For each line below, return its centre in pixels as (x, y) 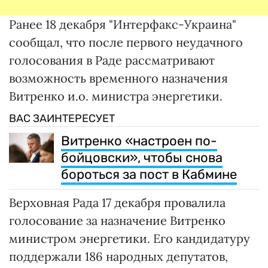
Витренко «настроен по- (139, 141)
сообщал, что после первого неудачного (126, 42)
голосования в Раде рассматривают (112, 60)
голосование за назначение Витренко (117, 221)
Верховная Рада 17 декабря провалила (117, 203)
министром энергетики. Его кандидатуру (130, 239)
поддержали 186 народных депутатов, (118, 257)
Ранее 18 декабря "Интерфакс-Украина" (123, 25)
